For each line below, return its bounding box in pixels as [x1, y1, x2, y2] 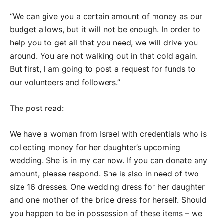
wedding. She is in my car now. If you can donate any [10, 155, 207, 166]
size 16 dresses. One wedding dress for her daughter [10, 182, 205, 192]
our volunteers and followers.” [10, 77, 120, 88]
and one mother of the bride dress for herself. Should [10, 195, 207, 205]
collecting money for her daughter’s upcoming [10, 142, 180, 153]
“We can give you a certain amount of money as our [10, 11, 202, 22]
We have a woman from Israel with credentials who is [10, 129, 207, 139]
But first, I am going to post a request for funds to [10, 64, 196, 74]
